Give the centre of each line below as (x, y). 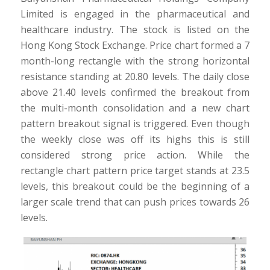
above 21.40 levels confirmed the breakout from (135, 93)
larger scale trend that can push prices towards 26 (135, 202)
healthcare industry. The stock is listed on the (135, 30)
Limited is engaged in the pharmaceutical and (135, 14)
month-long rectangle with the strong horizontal (135, 61)
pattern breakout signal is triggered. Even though (135, 124)
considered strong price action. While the (135, 155)
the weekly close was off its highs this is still (135, 140)
